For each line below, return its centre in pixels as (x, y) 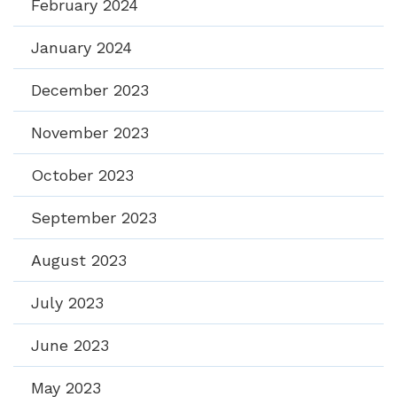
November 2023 (90, 132)
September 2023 (94, 217)
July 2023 (67, 302)
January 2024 (82, 47)
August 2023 (79, 260)
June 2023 (70, 345)
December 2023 (90, 90)
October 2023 (82, 175)
